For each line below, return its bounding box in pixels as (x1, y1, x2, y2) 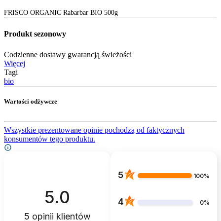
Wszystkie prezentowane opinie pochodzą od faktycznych (4, 125, 184, 134)
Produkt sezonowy (4, 30, 66, 38)
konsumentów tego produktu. (4, 134, 95, 143)
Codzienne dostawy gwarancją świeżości (4, 50, 132, 59)
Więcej (4, 59, 25, 68)
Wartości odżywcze (4, 98, 57, 106)
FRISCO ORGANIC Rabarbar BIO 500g (4, 9, 118, 17)
